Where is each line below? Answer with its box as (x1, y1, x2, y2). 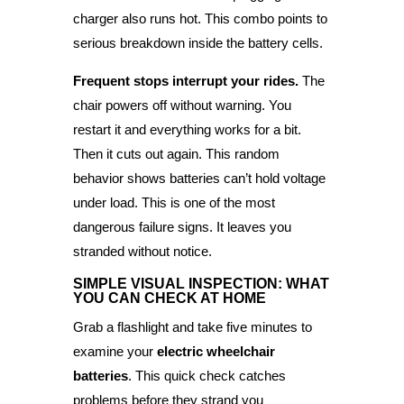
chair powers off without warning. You (72, 96, 291, 113)
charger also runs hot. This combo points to (72, 10, 327, 26)
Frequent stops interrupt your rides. (72, 72, 298, 88)
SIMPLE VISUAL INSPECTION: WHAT (72, 275, 329, 291)
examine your (72, 343, 157, 359)
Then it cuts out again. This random (72, 145, 280, 161)
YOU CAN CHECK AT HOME (72, 289, 266, 306)
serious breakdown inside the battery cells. (72, 34, 323, 50)
